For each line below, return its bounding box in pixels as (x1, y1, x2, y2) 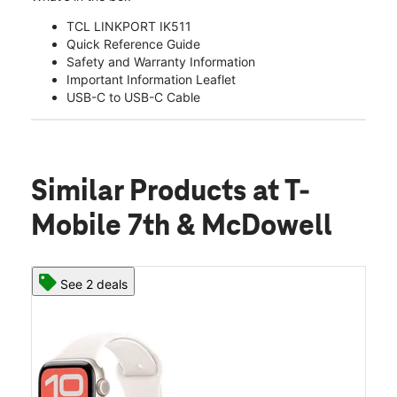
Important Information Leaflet (66, 71, 236, 87)
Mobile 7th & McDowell (31, 210, 332, 243)
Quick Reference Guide (66, 35, 200, 51)
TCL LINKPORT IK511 (66, 18, 191, 34)
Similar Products (31, 175, 253, 208)
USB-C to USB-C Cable (66, 89, 200, 105)
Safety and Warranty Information (66, 53, 255, 69)
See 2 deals (60, 276, 128, 292)
